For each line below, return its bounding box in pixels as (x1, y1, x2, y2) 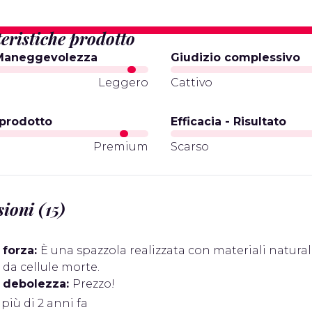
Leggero (98, 76, 149, 89)
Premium (93, 140, 149, 153)
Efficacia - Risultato (171, 115, 287, 128)
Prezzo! (72, 277, 115, 290)
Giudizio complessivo (171, 51, 301, 64)
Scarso (171, 140, 210, 153)
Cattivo (171, 76, 213, 89)
